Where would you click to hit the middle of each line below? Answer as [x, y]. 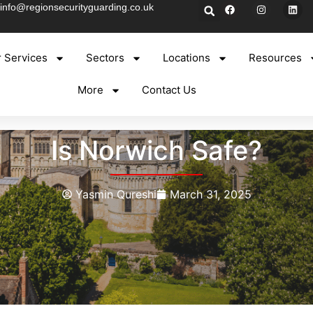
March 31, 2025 [210, 194]
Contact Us [169, 90]
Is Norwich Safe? [156, 150]
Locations [187, 58]
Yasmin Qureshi [116, 194]
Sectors [105, 58]
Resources [276, 58]
